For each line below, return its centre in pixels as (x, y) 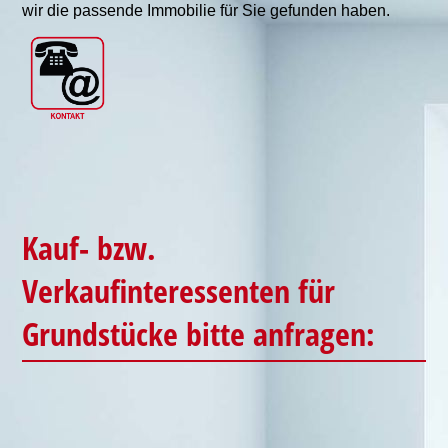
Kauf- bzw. (89, 247)
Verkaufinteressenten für (179, 290)
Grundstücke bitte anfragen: (199, 333)
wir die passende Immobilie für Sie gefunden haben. (206, 10)
